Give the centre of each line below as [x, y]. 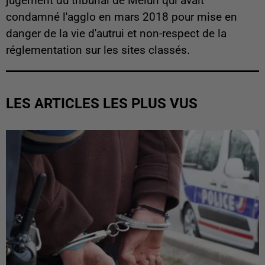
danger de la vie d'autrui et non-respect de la [116, 33]
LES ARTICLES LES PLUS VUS [102, 103]
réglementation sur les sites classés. [98, 50]
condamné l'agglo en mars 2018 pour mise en [122, 17]
